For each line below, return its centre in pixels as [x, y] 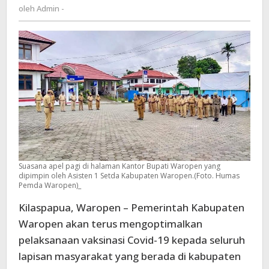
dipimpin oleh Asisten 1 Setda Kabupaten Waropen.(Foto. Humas [129, 176]
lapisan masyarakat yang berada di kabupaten [130, 256]
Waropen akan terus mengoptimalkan [110, 224]
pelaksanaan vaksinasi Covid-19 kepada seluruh [132, 240]
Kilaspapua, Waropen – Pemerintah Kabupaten [131, 208]
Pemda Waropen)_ [50, 186]
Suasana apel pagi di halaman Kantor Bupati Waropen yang [119, 166]
